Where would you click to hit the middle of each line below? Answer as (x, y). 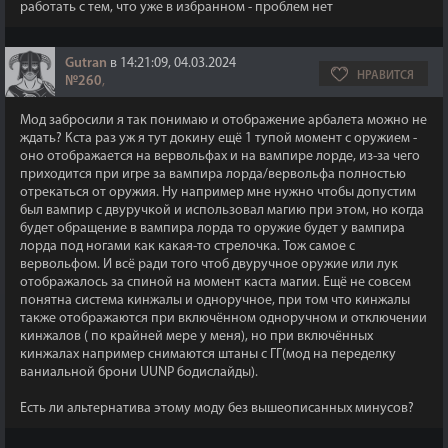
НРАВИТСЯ (385, 76)
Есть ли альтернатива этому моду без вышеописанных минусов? (217, 408)
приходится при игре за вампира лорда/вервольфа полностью (213, 174)
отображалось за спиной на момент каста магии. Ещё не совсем (215, 282)
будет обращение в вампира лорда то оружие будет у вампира (212, 228)
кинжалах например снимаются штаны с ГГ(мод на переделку (208, 354)
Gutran (86, 63)
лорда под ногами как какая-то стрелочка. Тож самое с (187, 246)
